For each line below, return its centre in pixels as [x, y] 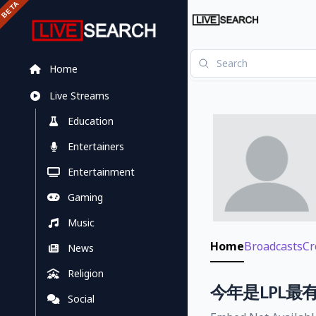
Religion [86, 273]
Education [91, 121]
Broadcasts [273, 247]
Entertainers [96, 146]
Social [81, 299]
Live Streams [79, 96]
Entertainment [102, 172]
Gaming [86, 197]
